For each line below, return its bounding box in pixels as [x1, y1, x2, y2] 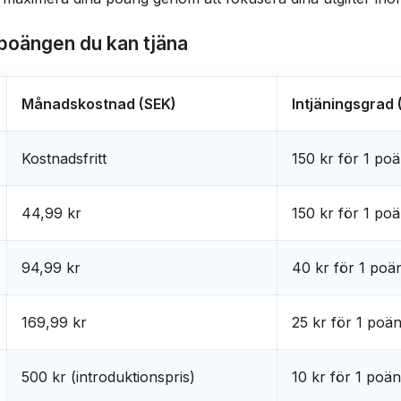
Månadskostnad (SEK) [21, 94, 176, 113]
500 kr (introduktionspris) [21, 367, 195, 386]
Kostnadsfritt [21, 149, 107, 167]
